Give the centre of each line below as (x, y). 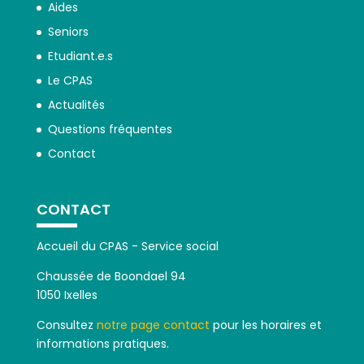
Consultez (66, 325)
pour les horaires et (265, 325)
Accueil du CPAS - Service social (127, 247)
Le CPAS (70, 80)
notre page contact (153, 325)
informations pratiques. (102, 344)
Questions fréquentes (110, 129)
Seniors (68, 31)
